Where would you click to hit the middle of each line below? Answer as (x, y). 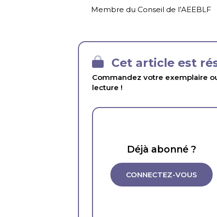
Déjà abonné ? (162, 149)
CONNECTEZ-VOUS (162, 174)
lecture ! (108, 88)
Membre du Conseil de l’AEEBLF (151, 10)
